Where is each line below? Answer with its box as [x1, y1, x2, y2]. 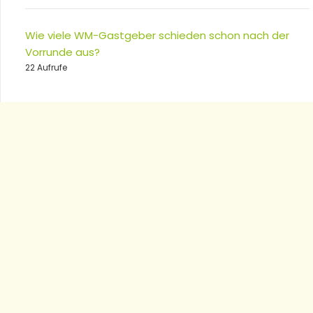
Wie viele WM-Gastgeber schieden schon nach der [25, 27, 289, 43]
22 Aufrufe [25, 61, 67, 73]
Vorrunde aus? [25, 44, 100, 59]
